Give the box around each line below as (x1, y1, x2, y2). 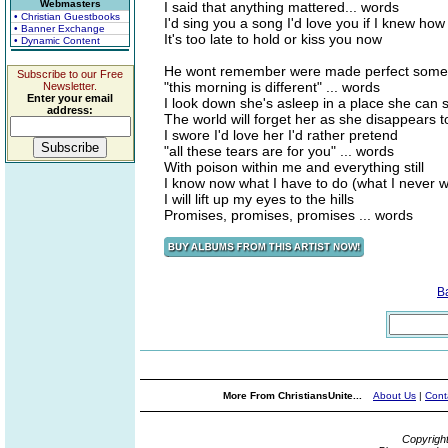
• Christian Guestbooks (14, 11, 120, 22)
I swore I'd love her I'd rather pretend (164, 127, 398, 143)
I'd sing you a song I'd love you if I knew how (164, 15, 445, 31)
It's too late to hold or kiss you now (164, 31, 382, 47)
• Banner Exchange (14, 23, 105, 34)
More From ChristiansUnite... (223, 390, 365, 401)
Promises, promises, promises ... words (164, 207, 413, 223)
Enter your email (27, 92, 113, 104)
